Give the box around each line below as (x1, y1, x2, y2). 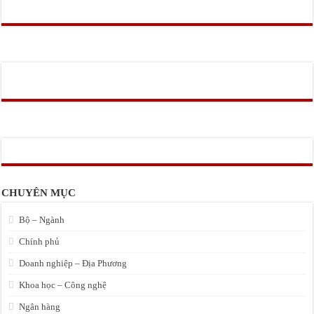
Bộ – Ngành (19, 214, 65, 225)
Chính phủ (19, 236, 60, 247)
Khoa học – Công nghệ (19, 280, 107, 290)
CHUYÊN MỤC (1, 187, 76, 198)
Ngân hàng (19, 301, 61, 312)
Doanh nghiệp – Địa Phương (19, 258, 128, 268)
